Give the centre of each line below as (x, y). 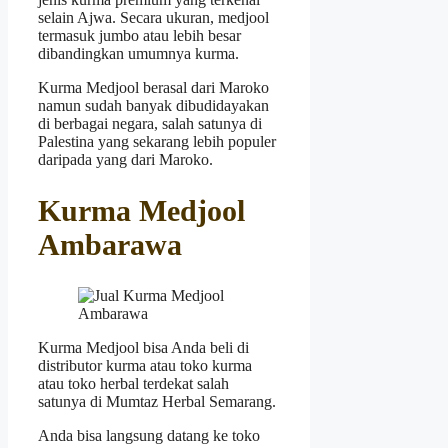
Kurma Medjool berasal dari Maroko (153, 88)
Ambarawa (110, 244)
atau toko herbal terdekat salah (133, 383)
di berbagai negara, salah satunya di (150, 124)
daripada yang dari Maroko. (125, 160)
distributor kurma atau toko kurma (145, 365)
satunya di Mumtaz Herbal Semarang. (157, 401)
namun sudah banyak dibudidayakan (153, 106)
